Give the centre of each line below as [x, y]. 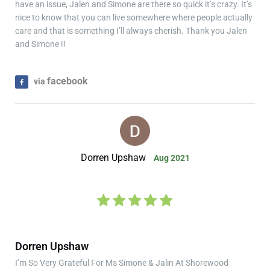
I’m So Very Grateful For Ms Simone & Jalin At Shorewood [122, 262]
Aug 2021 [171, 158]
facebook [67, 81]
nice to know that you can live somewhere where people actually [134, 17]
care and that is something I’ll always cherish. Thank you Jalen [131, 30]
